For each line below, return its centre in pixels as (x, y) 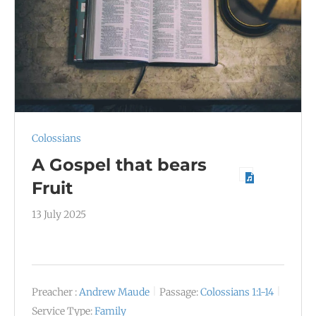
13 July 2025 (59, 214)
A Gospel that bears (119, 164)
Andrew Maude (114, 292)
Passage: (179, 292)
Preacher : (54, 292)
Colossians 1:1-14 (237, 292)
